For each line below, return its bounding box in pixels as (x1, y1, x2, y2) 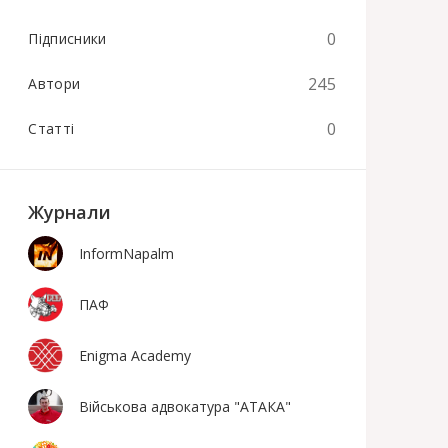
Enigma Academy (79, 346, 192, 365)
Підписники (28, 29, 107, 48)
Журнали (28, 200, 112, 224)
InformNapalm (79, 244, 175, 263)
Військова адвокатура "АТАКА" (79, 397, 292, 416)
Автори (28, 74, 81, 93)
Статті (28, 119, 75, 138)
